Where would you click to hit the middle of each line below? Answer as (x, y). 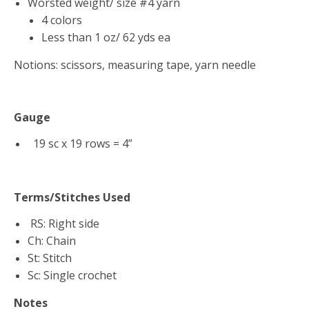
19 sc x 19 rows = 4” (80, 143)
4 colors (62, 20)
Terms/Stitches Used (72, 197)
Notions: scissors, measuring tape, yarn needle (135, 65)
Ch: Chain (52, 241)
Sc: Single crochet (72, 275)
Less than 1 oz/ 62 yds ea (106, 37)
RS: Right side (63, 223)
